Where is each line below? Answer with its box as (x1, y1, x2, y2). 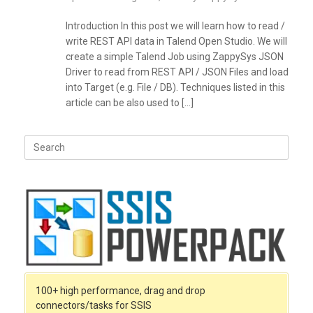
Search (24, 136, 56, 148)
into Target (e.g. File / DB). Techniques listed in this (65, 82, 285, 94)
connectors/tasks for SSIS (36, 299, 152, 311)
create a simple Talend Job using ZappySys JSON (65, 51, 286, 63)
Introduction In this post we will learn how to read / (65, 20, 285, 32)
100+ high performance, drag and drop (36, 284, 205, 296)
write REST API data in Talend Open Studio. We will (65, 36, 287, 48)
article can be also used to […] (65, 97, 194, 109)
